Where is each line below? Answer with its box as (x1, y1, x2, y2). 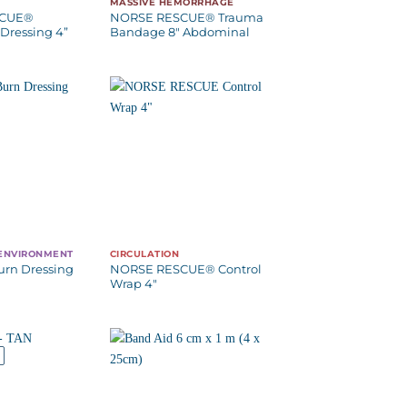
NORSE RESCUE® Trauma (109, 10, 263, 25)
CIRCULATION (109, 249, 180, 260)
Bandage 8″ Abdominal (109, 25, 250, 39)
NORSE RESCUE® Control (109, 262, 262, 276)
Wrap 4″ (109, 276, 157, 291)
